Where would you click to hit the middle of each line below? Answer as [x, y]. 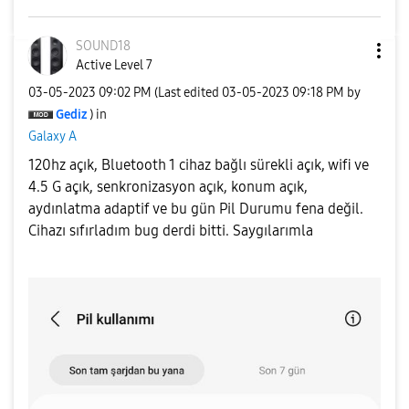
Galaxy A [52, 136]
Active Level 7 [114, 65]
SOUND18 [103, 46]
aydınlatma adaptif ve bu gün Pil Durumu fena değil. [196, 209]
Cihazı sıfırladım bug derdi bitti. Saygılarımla [173, 231]
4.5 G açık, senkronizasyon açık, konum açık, [168, 187]
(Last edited [188, 92]
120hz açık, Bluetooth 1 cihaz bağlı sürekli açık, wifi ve [199, 165]
